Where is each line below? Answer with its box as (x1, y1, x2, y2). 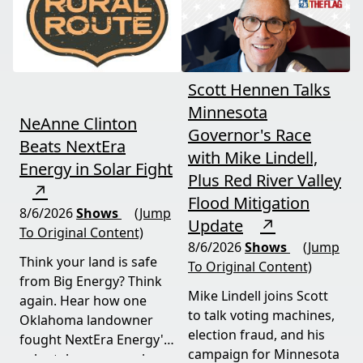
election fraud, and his (188, 326, 325, 344)
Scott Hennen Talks (188, 79, 331, 100)
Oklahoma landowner (19, 311, 153, 329)
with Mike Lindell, (188, 147, 318, 169)
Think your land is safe (19, 253, 157, 271)
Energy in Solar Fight (19, 158, 173, 180)
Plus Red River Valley (188, 169, 341, 191)
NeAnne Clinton (19, 113, 137, 135)
